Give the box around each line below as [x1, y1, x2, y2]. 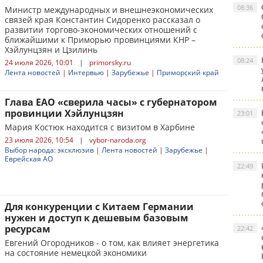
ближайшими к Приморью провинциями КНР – [5, 34, 195, 45]
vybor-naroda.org [89, 135, 146, 145]
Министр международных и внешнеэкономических [5, 4, 213, 15]
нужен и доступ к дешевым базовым [5, 211, 188, 224]
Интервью [68, 68, 104, 77]
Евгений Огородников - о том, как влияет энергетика [5, 237, 219, 248]
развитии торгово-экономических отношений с [5, 24, 197, 35]
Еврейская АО [5, 154, 53, 164]
